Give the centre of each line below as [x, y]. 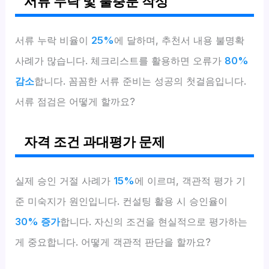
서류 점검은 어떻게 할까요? [75, 101]
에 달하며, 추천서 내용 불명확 [180, 40]
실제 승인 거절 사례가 [65, 180]
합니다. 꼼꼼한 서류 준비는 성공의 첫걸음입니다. [141, 81]
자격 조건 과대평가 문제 [95, 141]
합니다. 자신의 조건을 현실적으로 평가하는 [154, 221]
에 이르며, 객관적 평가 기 [190, 180]
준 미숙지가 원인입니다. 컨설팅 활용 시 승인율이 [122, 201]
